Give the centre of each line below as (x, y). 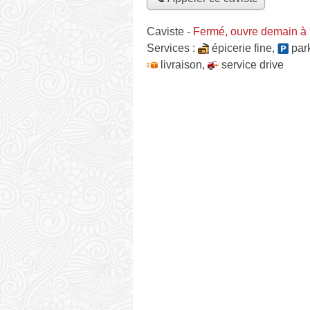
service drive (253, 64)
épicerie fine (242, 48)
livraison (181, 64)
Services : (172, 48)
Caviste (165, 31)
